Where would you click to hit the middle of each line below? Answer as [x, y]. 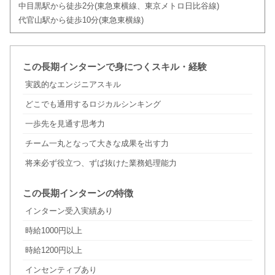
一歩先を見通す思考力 [65, 124]
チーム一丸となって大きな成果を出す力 [97, 144]
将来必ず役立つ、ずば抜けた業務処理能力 [101, 163]
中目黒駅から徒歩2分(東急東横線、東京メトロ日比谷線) [118, 6]
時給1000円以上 [53, 231]
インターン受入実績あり [69, 211]
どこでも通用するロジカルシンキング [93, 104]
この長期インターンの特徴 [78, 193]
